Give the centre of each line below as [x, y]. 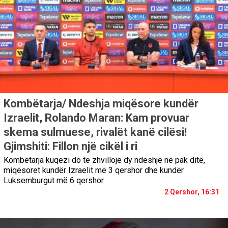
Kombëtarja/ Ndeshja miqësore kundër [101, 103]
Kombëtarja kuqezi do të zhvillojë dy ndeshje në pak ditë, [104, 160]
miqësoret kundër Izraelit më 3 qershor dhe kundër [94, 170]
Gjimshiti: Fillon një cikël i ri [70, 146]
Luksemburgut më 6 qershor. [54, 180]
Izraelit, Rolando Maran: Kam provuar [96, 118]
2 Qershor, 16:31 [192, 192]
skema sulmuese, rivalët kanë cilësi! [95, 132]
